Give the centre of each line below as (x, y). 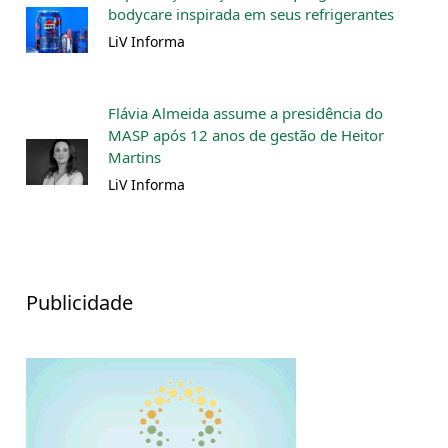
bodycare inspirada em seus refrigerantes (251, 14)
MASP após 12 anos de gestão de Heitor (246, 135)
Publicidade (79, 303)
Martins (134, 157)
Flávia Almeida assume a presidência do (245, 113)
